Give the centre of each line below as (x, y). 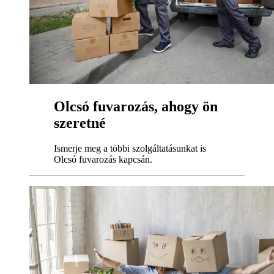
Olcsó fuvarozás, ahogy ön (136, 106)
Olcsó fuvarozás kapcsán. (103, 160)
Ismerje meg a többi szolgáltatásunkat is (130, 149)
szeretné (80, 123)
